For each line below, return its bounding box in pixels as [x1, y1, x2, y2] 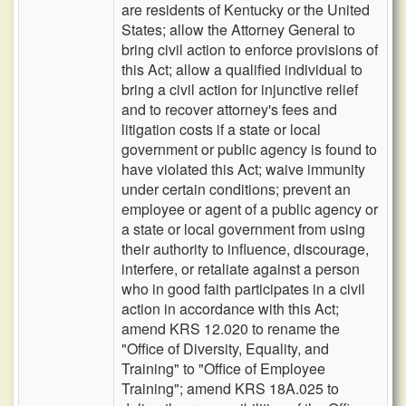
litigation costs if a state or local [121, 119, 321, 140]
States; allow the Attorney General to [121, 19, 355, 40]
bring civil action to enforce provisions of [121, 39, 378, 60]
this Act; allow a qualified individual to [121, 59, 362, 80]
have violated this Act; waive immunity [121, 159, 365, 179]
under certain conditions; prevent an [121, 179, 351, 199]
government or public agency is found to [121, 139, 377, 159]
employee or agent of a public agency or [121, 198, 378, 219]
